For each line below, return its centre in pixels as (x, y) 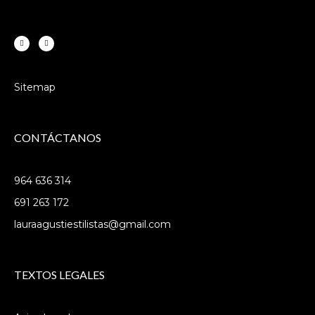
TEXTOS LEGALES (59, 274)
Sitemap (35, 87)
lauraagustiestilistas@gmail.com (92, 224)
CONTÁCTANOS (58, 137)
